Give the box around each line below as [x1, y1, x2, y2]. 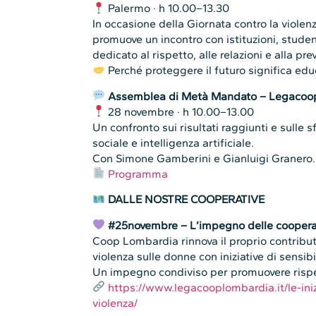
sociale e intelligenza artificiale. [92, 135, 255, 150]
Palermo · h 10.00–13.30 [105, 1, 230, 16]
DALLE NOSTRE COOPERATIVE [108, 193, 265, 207]
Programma [108, 166, 169, 181]
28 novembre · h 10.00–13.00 [105, 104, 255, 119]
